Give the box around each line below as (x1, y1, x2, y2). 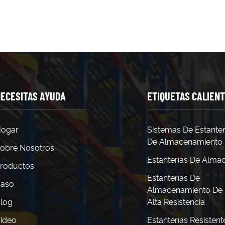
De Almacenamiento (147, 137, 223, 147)
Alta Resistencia (147, 197, 205, 207)
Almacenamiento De (147, 185, 223, 195)
